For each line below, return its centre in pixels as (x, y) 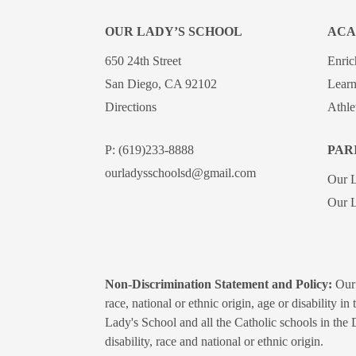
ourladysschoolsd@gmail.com (180, 172)
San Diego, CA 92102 (161, 83)
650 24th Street (143, 60)
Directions (131, 106)
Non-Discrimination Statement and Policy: (219, 284)
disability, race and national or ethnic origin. (214, 342)
